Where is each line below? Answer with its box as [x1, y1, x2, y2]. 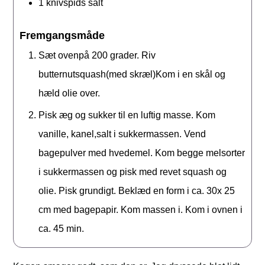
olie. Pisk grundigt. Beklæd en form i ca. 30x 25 [38, 186, 235, 196]
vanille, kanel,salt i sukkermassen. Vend [38, 129, 206, 140]
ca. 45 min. [38, 224, 87, 234]
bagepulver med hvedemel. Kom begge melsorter [38, 148, 245, 159]
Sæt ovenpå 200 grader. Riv [38, 50, 156, 61]
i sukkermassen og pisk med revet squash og [38, 167, 227, 177]
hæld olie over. [38, 88, 103, 99]
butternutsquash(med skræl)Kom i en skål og [38, 69, 226, 80]
